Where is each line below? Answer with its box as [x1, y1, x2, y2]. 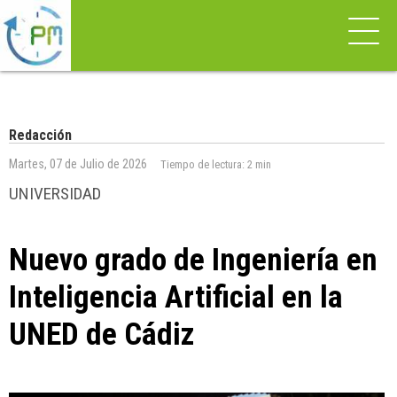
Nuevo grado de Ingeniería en [9, 241, 378, 278]
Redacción [9, 127, 72, 144]
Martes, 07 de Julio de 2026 [9, 157, 147, 172]
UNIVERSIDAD [9, 183, 101, 204]
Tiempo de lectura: [160, 158, 247, 171]
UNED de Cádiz [9, 315, 194, 353]
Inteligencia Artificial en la [9, 278, 343, 315]
